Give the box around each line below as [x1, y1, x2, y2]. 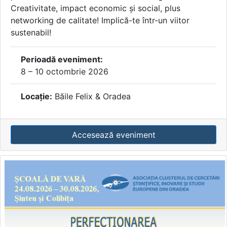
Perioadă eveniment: [21, 54, 103, 64]
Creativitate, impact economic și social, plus [11, 3, 180, 13]
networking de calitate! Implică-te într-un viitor [11, 15, 190, 25]
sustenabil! [11, 27, 51, 37]
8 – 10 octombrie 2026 [21, 66, 108, 77]
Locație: [21, 91, 52, 101]
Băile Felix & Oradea [52, 91, 131, 101]
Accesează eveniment [71, 129, 156, 140]
